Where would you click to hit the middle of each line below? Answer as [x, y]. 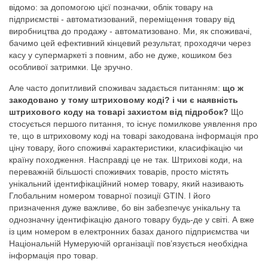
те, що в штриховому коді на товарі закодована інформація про [134, 135]
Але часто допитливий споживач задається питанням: [115, 88]
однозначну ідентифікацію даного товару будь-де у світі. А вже [132, 219]
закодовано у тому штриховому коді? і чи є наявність [124, 100]
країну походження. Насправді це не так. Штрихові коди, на [126, 159]
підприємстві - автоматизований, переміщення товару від [122, 19]
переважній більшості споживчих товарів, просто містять [119, 171]
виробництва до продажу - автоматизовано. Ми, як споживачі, [130, 31]
